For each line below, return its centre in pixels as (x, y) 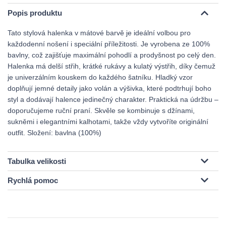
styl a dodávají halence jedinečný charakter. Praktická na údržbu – (113, 99)
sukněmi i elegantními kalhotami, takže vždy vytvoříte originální (108, 122)
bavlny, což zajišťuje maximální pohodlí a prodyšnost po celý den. (112, 55)
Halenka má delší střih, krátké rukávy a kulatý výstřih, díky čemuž (111, 66)
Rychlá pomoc (33, 180)
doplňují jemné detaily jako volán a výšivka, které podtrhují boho (109, 88)
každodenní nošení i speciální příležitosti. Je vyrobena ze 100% (109, 44)
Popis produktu (35, 13)
